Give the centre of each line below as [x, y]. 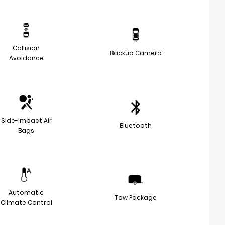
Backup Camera [136, 53]
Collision [26, 48]
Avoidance [26, 58]
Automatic [26, 192]
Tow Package [136, 197]
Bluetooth [136, 125]
